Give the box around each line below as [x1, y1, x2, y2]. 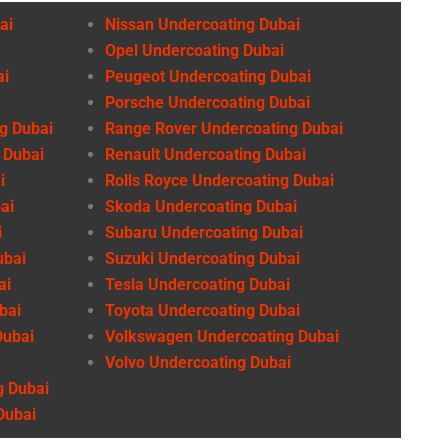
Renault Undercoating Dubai [105, 144, 306, 164]
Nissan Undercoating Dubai [105, 14, 300, 34]
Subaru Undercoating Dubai [105, 222, 303, 242]
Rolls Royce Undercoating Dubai [105, 170, 334, 190]
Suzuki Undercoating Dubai [105, 248, 300, 268]
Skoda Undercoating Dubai [105, 196, 297, 216]
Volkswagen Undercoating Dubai [105, 326, 339, 346]
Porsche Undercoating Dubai [105, 92, 310, 112]
